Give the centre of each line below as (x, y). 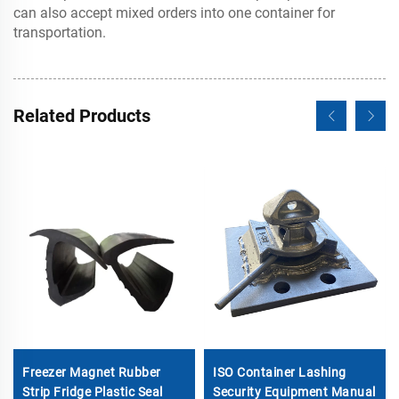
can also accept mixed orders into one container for (174, 12)
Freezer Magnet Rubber (92, 372)
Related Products (82, 115)
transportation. (60, 32)
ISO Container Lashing (280, 372)
